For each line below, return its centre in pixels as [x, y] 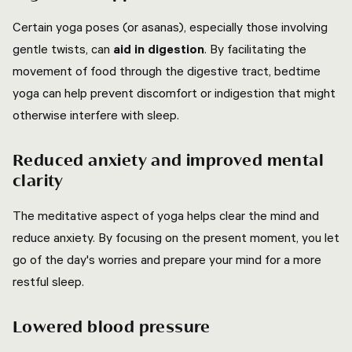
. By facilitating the [255, 49]
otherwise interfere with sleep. [96, 115]
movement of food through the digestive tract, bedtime [167, 71]
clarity [38, 181]
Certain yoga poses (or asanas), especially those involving [170, 27]
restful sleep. [48, 281]
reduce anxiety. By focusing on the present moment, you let [176, 237]
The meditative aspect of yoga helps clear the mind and [166, 215]
